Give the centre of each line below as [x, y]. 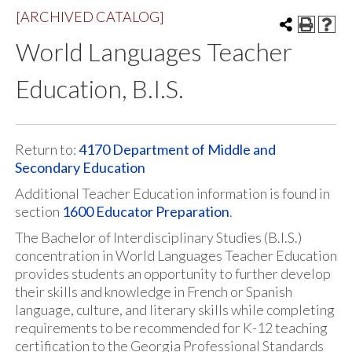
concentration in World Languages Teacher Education [176, 255]
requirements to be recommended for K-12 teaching [171, 328]
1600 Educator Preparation [146, 211]
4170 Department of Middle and [177, 149]
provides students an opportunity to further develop [173, 273]
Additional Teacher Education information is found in [172, 193]
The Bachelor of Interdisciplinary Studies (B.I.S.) [158, 237]
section [38, 211]
